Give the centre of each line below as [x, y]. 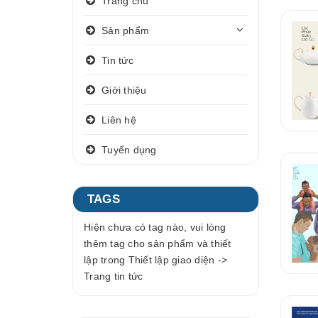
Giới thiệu [124, 90]
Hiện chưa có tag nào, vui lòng [155, 227]
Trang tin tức [114, 276]
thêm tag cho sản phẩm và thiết [158, 243]
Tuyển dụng [129, 149]
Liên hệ [119, 120]
